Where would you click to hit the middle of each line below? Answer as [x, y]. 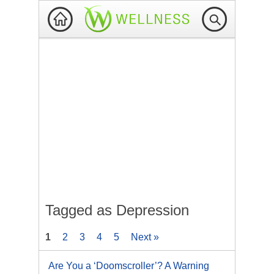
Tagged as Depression [117, 210]
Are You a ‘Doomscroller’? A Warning [129, 266]
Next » [145, 237]
